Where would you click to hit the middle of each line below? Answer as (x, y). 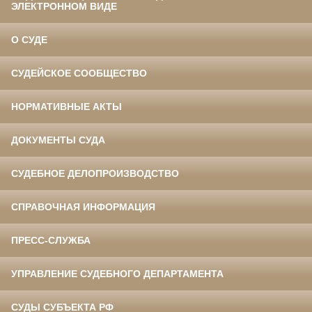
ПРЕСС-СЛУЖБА (51, 241)
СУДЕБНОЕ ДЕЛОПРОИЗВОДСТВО (95, 174)
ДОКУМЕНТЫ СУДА (58, 140)
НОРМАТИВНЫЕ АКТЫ (67, 107)
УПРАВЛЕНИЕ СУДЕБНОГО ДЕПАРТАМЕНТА (117, 274)
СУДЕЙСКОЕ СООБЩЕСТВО (79, 73)
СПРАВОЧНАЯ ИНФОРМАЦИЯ (83, 207)
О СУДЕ (29, 40)
